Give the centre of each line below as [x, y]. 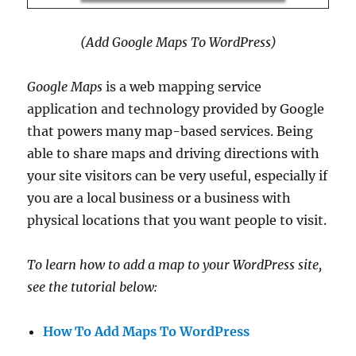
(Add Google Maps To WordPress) [178, 43]
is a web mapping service [182, 87]
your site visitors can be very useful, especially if [178, 176]
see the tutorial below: [93, 287]
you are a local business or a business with [159, 198]
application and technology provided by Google [176, 109]
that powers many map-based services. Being [170, 132]
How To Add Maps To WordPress [147, 332]
